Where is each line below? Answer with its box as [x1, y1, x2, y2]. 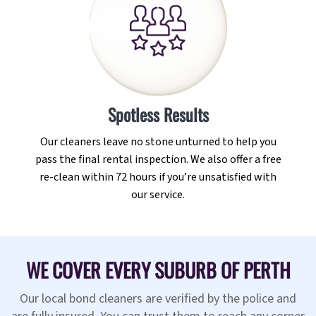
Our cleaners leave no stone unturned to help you [39, 134, 276, 150]
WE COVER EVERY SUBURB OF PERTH [25, 255, 291, 285]
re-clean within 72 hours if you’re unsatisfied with [39, 169, 276, 186]
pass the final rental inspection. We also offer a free [35, 152, 281, 168]
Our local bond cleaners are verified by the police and [20, 290, 296, 308]
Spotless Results [107, 102, 209, 128]
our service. [131, 187, 185, 203]
